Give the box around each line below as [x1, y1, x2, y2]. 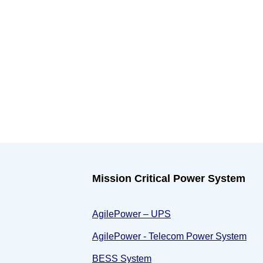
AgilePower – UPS [92, 209, 171, 220]
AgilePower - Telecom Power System [92, 231, 247, 242]
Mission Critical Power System [92, 173, 245, 185]
